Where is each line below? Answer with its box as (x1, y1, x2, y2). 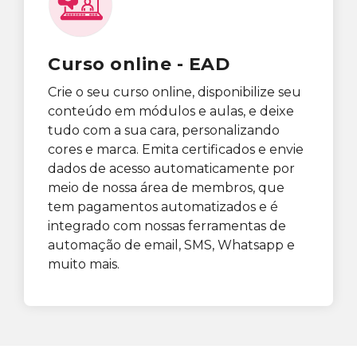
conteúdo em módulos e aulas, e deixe (48, 103, 294, 119)
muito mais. (48, 256, 120, 272)
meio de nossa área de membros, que (48, 179, 284, 195)
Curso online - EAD (48, 53, 229, 75)
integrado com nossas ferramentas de (48, 218, 286, 233)
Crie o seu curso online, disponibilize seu (48, 84, 301, 100)
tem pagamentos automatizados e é (48, 198, 278, 214)
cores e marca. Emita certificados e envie (48, 141, 304, 157)
